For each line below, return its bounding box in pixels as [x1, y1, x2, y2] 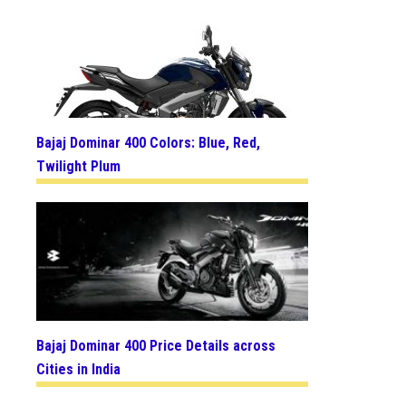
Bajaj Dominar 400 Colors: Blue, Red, [36, 133, 260, 151]
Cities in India [36, 360, 121, 378]
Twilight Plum [36, 157, 121, 175]
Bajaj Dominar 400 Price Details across [36, 336, 275, 354]
